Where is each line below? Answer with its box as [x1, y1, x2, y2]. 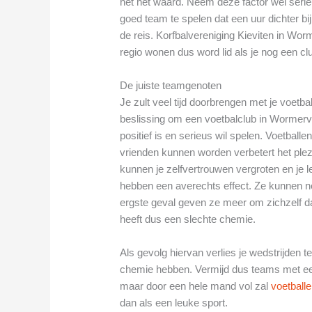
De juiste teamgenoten [120, 79, 222, 91]
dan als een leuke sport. [120, 296, 228, 309]
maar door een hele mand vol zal [120, 279, 272, 292]
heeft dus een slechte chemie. [120, 212, 256, 225]
